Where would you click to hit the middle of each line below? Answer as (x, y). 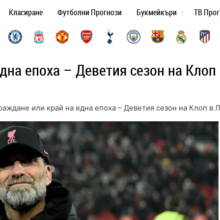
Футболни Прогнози (90, 13)
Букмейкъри (157, 13)
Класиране (26, 13)
